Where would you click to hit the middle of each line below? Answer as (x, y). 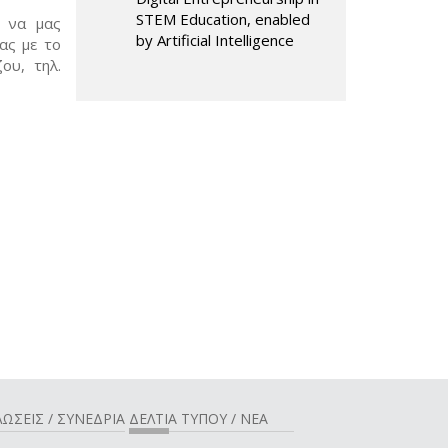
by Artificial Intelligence (215, 40)
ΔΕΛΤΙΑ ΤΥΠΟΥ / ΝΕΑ (198, 418)
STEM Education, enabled (223, 19)
